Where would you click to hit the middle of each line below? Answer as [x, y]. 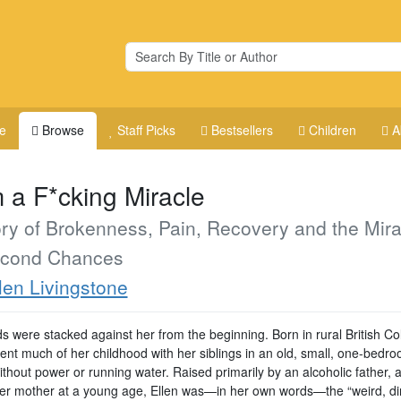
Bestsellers [243, 130]
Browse [64, 130]
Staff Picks [147, 130]
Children [333, 130]
